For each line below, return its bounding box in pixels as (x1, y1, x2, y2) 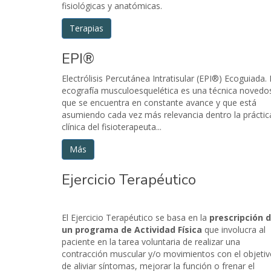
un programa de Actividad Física (62, 223, 202, 235)
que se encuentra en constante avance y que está (62, 96, 256, 108)
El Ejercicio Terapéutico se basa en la (62, 211, 209, 223)
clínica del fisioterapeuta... (62, 120, 162, 132)
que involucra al (202, 223, 266, 235)
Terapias (70, 22, 103, 34)
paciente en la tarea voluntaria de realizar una (62, 235, 240, 247)
